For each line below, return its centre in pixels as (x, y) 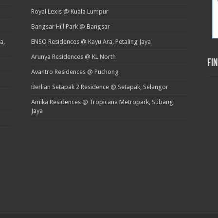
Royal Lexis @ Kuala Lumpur (70, 11)
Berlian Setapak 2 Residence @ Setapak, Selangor (100, 87)
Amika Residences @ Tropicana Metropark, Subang (102, 102)
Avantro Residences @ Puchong (75, 72)
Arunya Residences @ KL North (73, 57)
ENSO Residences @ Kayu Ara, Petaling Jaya (91, 42)
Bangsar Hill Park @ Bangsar (70, 27)
